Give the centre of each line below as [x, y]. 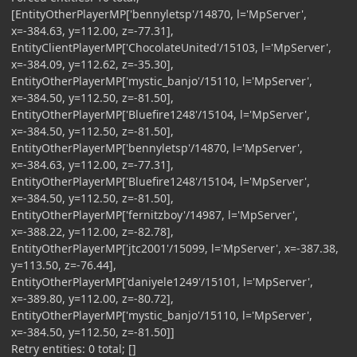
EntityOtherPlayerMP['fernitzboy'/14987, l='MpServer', [155, 214]
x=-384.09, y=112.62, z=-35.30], [92, 64]
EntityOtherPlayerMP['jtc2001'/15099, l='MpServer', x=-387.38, [175, 248]
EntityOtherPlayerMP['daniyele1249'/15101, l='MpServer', [162, 281]
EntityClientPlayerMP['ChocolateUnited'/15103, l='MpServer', [171, 47]
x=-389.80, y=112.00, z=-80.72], [92, 298]
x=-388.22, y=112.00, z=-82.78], [92, 231]
